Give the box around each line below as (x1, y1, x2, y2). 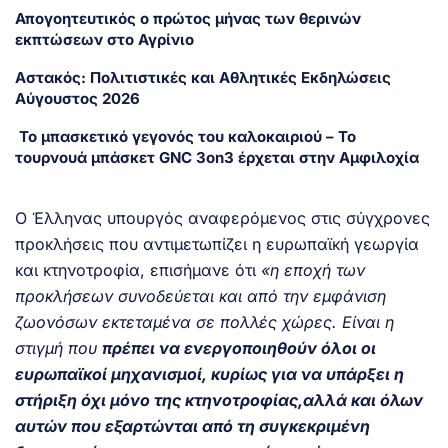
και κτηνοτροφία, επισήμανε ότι (15, 259, 261, 280)
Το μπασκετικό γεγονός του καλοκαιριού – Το (15, 126, 356, 146)
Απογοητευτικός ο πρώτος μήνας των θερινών (15, 8, 361, 28)
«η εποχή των (261, 259, 365, 280)
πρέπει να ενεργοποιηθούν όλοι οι (102, 337, 376, 358)
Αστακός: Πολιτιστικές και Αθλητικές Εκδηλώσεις (15, 67, 391, 87)
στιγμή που (15, 337, 102, 358)
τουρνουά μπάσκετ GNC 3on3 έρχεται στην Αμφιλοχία (15, 147, 419, 167)
